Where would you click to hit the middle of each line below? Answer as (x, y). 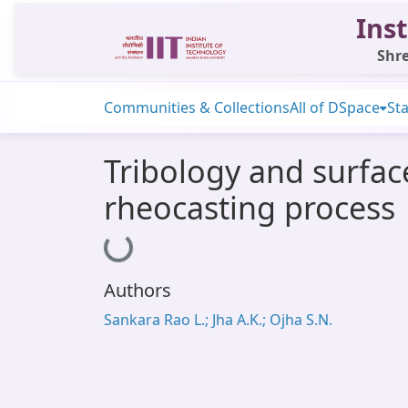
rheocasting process (250, 208)
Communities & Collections (197, 107)
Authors (138, 290)
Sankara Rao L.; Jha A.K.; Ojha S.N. (218, 320)
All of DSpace (335, 107)
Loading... (141, 248)
